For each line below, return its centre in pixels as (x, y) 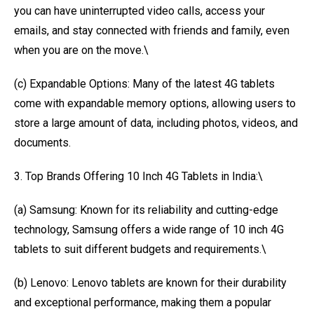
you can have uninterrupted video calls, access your (139, 11)
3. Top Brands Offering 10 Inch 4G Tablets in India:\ (138, 176)
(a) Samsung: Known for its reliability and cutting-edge (146, 210)
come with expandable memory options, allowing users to (155, 103)
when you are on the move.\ (81, 50)
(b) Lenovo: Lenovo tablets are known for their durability (150, 283)
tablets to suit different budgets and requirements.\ (140, 249)
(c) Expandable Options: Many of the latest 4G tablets (144, 84)
